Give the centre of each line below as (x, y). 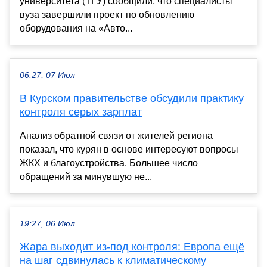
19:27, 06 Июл (47, 223)
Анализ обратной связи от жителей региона (116, 135)
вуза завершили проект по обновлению (107, 14)
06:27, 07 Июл (47, 75)
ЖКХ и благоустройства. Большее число (109, 163)
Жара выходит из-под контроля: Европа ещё (132, 246)
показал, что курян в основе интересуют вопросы (129, 149)
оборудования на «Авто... (76, 28)
